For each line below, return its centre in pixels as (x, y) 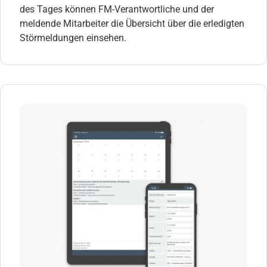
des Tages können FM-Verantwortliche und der (117, 9)
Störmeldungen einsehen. (73, 38)
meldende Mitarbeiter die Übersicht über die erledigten (132, 23)
